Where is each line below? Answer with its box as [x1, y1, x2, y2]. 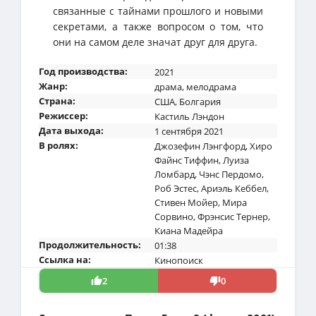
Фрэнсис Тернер [197, 209, 268, 223]
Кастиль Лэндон [154, 109, 224, 123]
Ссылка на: [39, 253, 91, 266]
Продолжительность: [39, 238, 141, 251]
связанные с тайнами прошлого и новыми [53, 4, 263, 18]
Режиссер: [39, 109, 88, 122]
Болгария [179, 95, 221, 108]
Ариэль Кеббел [201, 181, 267, 195]
